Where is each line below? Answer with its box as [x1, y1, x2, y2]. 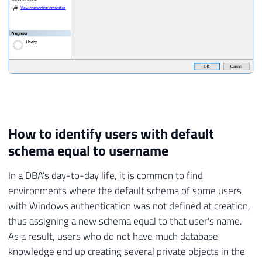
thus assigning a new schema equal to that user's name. [8, 213, 242, 229]
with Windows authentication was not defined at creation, [8, 198, 250, 213]
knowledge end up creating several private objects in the [8, 243, 245, 259]
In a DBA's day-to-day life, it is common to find [8, 167, 203, 183]
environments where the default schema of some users [8, 182, 242, 198]
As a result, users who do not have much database [8, 228, 218, 244]
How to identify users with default [8, 123, 214, 144]
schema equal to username [8, 140, 168, 161]
